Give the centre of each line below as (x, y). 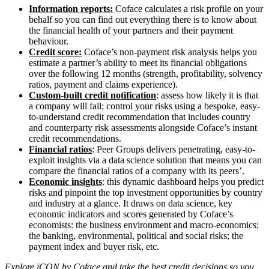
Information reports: (71, 9)
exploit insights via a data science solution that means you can (145, 160)
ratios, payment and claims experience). (103, 85)
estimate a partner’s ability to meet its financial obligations (138, 63)
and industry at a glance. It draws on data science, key (131, 204)
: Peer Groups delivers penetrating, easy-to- (174, 150)
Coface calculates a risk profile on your (188, 9)
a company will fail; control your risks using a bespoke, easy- (144, 106)
